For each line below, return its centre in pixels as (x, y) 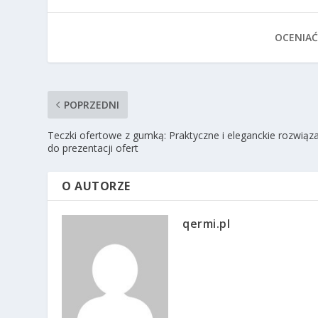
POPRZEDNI (92, 105)
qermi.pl (207, 224)
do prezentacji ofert (93, 148)
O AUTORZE (96, 186)
